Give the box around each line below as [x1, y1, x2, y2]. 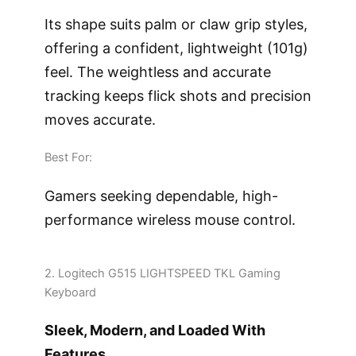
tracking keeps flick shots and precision [44, 87, 311, 104]
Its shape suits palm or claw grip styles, [44, 15, 308, 33]
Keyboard [44, 284, 96, 300]
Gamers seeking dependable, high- [44, 187, 278, 204]
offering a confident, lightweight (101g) [44, 39, 308, 56]
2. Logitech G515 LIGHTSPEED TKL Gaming [44, 265, 281, 281]
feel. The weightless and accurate [44, 63, 271, 80]
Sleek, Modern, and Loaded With [44, 322, 265, 339]
